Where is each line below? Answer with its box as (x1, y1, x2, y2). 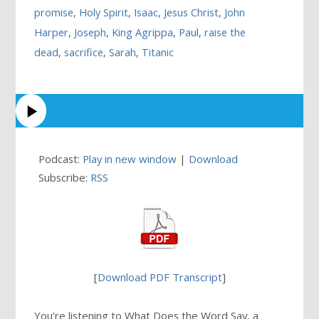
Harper (34, 26, 69, 40)
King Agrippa (112, 26, 174, 40)
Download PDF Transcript (97, 270, 222, 285)
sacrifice (64, 46, 104, 60)
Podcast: (38, 151, 83, 166)
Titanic (142, 46, 174, 60)
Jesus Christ (164, 6, 219, 20)
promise (34, 6, 74, 20)
